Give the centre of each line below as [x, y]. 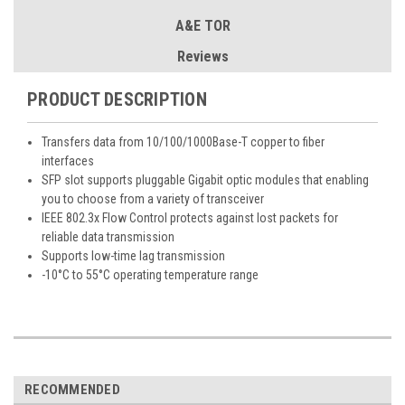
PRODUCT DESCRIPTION [117, 99]
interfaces [70, 160]
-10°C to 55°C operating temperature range [151, 274]
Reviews [202, 56]
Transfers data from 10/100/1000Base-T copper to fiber [184, 141]
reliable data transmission [110, 236]
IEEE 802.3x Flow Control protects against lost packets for [190, 217]
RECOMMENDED [72, 389]
